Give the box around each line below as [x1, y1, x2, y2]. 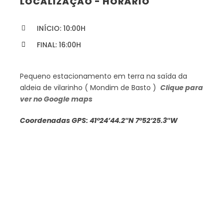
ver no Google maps [20, 94, 93, 104]
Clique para [160, 83, 203, 93]
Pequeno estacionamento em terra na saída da [20, 71, 187, 81]
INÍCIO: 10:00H [37, 23, 86, 33]
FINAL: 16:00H [37, 40, 81, 50]
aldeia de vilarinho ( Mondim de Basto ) [20, 83, 160, 93]
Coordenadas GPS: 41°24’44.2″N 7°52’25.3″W [20, 115, 178, 125]
